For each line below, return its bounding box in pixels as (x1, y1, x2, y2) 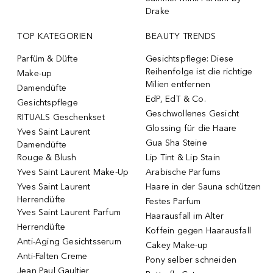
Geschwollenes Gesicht (146, 108, 239, 119)
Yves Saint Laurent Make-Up (17, 166, 129, 177)
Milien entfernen (146, 79, 211, 90)
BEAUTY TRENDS (146, 30, 216, 41)
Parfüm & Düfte (17, 53, 78, 64)
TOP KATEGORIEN (17, 30, 93, 41)
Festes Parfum (146, 196, 201, 207)
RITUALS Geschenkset (17, 112, 105, 122)
